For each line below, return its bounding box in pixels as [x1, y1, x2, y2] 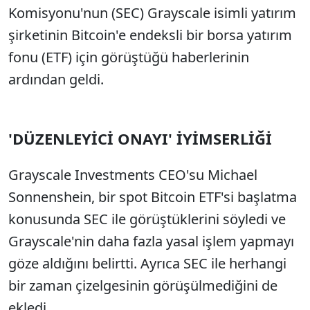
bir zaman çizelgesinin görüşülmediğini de [8, 276, 277, 295]
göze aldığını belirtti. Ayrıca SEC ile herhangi [8, 254, 286, 273]
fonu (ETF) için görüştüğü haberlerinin [8, 48, 249, 66]
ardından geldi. [8, 70, 104, 89]
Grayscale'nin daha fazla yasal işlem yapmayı [8, 232, 294, 250]
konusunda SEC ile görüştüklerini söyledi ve [8, 210, 286, 228]
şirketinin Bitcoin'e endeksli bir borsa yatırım [8, 26, 292, 44]
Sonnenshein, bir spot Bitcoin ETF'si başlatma [8, 188, 297, 206]
